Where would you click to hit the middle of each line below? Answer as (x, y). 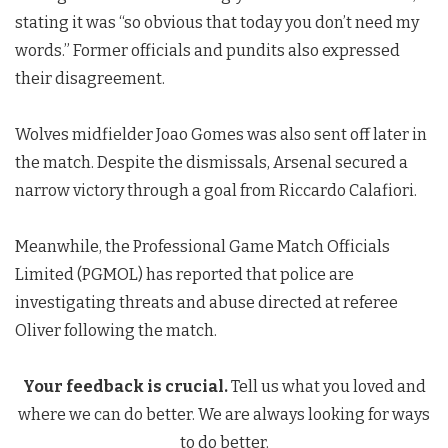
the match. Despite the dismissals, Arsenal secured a (211, 162)
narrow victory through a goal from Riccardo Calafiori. (216, 190)
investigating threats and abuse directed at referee (206, 302)
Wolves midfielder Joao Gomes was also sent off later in (221, 134)
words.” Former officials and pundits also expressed (207, 50)
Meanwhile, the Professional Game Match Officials (202, 246)
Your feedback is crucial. (125, 386)
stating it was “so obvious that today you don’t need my (217, 22)
